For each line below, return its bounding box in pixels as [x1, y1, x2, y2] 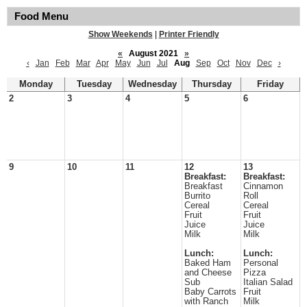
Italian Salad [243, 278, 293, 287]
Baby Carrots [184, 287, 236, 297]
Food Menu [14, 11, 69, 22]
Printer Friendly [158, 29, 219, 39]
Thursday [191, 79, 232, 89]
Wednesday [128, 79, 177, 89]
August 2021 [125, 49, 182, 58]
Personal [243, 258, 278, 268]
